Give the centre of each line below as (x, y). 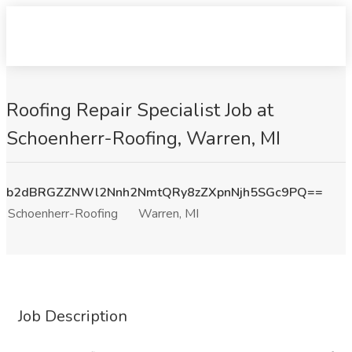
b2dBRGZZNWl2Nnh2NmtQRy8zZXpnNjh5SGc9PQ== (165, 192)
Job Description (73, 316)
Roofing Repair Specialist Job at (140, 110)
